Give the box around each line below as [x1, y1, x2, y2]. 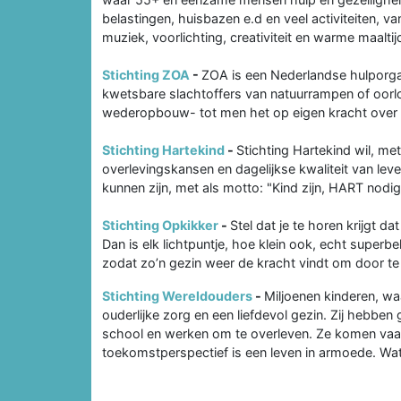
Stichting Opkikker [102, 217, 218, 233]
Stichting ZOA [102, 66, 190, 82]
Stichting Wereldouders [102, 287, 252, 303]
